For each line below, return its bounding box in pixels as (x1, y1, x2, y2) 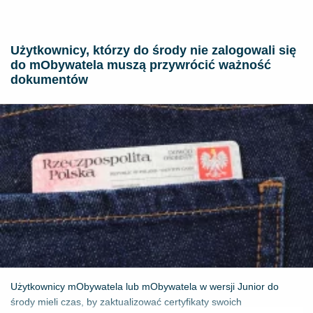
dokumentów (10, 73, 88, 87)
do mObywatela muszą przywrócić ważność (10, 58, 271, 73)
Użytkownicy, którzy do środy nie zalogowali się (10, 43, 296, 58)
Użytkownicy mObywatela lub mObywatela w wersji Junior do (10, 281, 279, 293)
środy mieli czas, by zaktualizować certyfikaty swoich (10, 296, 242, 308)
